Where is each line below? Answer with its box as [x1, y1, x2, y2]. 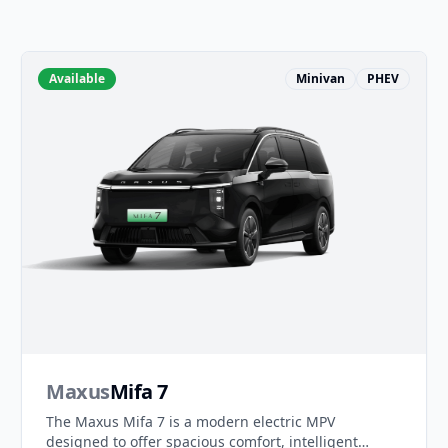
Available [49, 70, 106, 87]
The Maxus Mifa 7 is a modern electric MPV [46, 412, 336, 432]
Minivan [295, 70, 345, 87]
